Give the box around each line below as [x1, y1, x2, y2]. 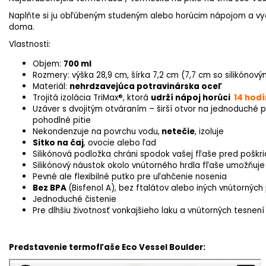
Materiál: [33, 80, 69, 92]
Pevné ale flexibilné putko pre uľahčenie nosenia [33, 170, 227, 182]
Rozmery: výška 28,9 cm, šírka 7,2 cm [33, 69, 181, 81]
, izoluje [195, 125, 224, 137]
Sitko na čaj [33, 137, 84, 148]
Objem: [33, 58, 64, 69]
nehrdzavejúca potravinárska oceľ [69, 80, 222, 92]
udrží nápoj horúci [151, 91, 230, 103]
